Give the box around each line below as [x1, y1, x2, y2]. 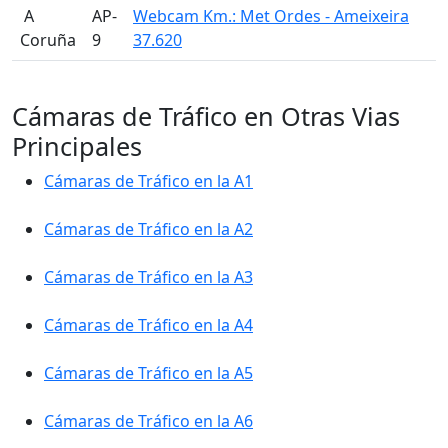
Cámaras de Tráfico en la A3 [44, 266, 253, 289]
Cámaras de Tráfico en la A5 [44, 362, 253, 385]
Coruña [20, 29, 76, 52]
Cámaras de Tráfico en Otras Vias [12, 99, 400, 134]
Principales [12, 129, 142, 164]
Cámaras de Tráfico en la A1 [44, 170, 253, 193]
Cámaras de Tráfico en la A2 [44, 218, 253, 241]
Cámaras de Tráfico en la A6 [44, 410, 253, 433]
